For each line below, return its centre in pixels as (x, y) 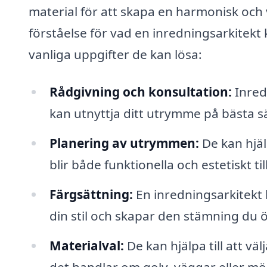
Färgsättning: (91, 194)
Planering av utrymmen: (124, 143)
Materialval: (86, 245)
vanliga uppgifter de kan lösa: (115, 54)
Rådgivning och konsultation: (140, 92)
